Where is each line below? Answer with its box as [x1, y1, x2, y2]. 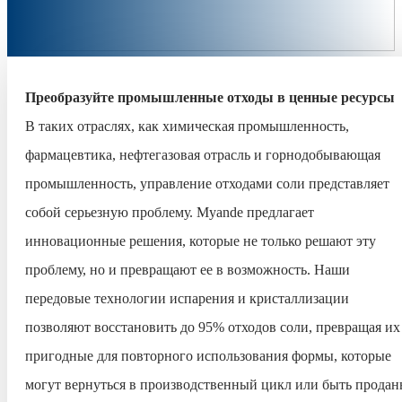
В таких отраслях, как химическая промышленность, [25, 118, 349, 134]
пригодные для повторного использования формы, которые [25, 348, 391, 363]
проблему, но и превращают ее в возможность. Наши [25, 262, 350, 277]
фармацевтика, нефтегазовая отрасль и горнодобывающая [25, 147, 380, 162]
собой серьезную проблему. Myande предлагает [25, 205, 314, 220]
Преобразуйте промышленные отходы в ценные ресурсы [25, 90, 395, 105]
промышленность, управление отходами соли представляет [25, 176, 389, 191]
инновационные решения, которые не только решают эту [25, 233, 376, 249]
